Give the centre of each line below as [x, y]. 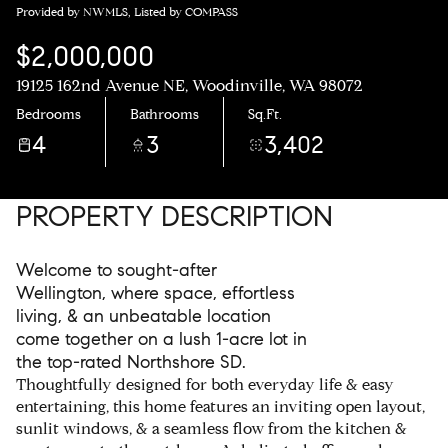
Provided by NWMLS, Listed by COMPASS [127, 11]
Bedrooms [48, 114]
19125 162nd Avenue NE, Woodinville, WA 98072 [189, 85]
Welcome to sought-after [116, 270]
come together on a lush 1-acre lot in [161, 339]
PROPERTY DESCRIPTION [174, 216]
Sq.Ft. [265, 114]
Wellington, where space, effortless [155, 293]
